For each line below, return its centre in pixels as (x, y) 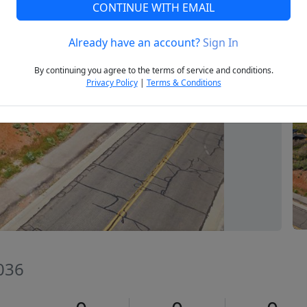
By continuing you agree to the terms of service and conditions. (153, 71)
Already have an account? (136, 43)
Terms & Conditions (184, 83)
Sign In (221, 43)
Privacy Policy (112, 83)
